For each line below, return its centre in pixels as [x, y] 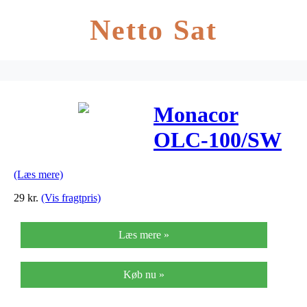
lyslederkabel [216, 165]
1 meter [189, 191]
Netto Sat [153, 30]
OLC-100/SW [218, 140]
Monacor [196, 115]
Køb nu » [144, 274]
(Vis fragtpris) [71, 197]
